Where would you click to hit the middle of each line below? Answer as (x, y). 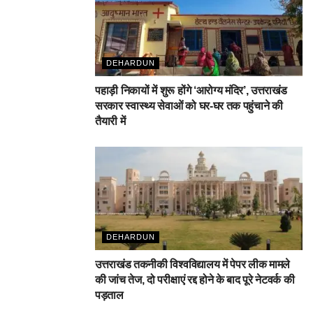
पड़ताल (109, 296)
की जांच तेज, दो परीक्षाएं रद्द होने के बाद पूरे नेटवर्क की (195, 280)
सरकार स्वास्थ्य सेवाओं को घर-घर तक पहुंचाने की (189, 105)
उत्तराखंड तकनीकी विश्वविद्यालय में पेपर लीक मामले (193, 265)
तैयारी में (110, 121)
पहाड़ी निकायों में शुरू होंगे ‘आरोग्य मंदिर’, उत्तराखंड (191, 90)
